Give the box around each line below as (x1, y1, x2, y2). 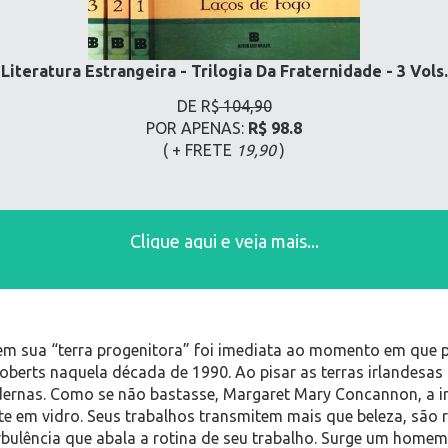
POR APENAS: (146, 118, 244, 137)
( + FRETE (163, 140, 236, 159)
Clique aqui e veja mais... (129, 230, 319, 251)
